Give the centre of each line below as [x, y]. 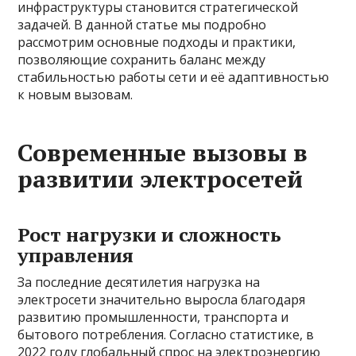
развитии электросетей [161, 179]
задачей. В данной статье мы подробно [142, 25]
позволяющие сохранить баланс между [142, 60]
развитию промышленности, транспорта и [153, 317]
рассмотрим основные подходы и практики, [157, 42]
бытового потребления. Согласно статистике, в [166, 335]
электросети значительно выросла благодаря [162, 300]
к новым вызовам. [75, 95]
